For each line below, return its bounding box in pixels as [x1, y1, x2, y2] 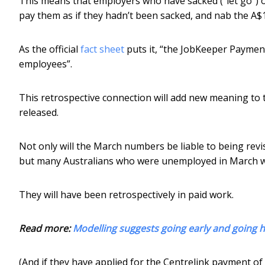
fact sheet [80, 42, 124, 56]
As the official [19, 42, 80, 56]
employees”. [19, 57, 72, 70]
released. [19, 105, 59, 119]
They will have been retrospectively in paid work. [19, 188, 234, 201]
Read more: [19, 221, 73, 235]
